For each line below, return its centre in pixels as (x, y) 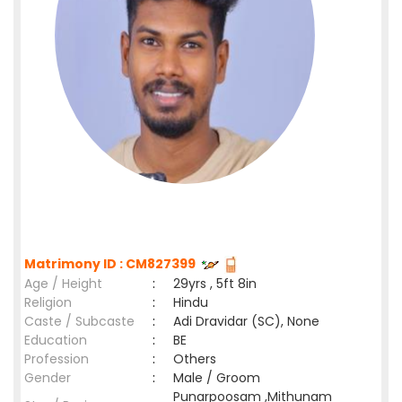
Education (56, 340)
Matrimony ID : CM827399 (113, 264)
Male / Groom (220, 378)
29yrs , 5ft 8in (215, 284)
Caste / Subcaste (79, 321)
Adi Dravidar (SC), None (246, 321)
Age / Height (63, 284)
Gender (48, 378)
